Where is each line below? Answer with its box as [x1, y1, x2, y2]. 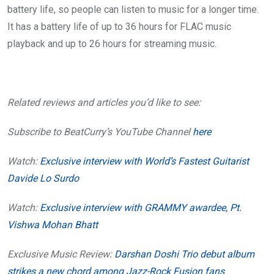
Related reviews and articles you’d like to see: [7, 97, 201, 109]
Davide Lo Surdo [7, 172, 79, 185]
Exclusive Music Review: [7, 248, 114, 261]
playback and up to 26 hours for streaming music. [7, 38, 217, 50]
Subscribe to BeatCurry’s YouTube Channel [7, 126, 193, 138]
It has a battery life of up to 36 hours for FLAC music [7, 21, 231, 33]
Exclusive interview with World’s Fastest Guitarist [40, 155, 249, 168]
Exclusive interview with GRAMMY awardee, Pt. [40, 202, 242, 214]
